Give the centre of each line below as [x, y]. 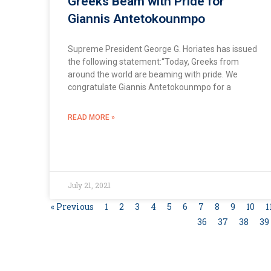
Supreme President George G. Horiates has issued [162, 49]
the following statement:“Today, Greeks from [153, 61]
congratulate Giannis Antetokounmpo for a [149, 87]
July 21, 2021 [89, 185]
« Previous [73, 206]
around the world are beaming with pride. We [153, 74]
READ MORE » [91, 117]
